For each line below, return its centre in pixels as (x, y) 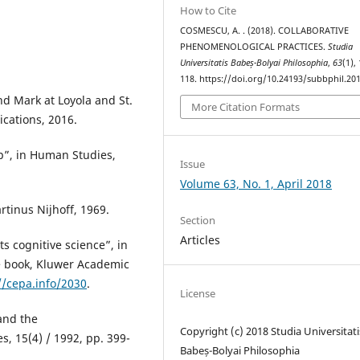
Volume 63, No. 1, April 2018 (256, 184)
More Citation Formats (246, 107)
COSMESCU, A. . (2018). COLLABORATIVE (265, 30)
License (198, 294)
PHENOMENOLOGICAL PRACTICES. (254, 46)
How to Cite (209, 10)
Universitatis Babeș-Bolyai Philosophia (254, 62)
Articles (200, 240)
